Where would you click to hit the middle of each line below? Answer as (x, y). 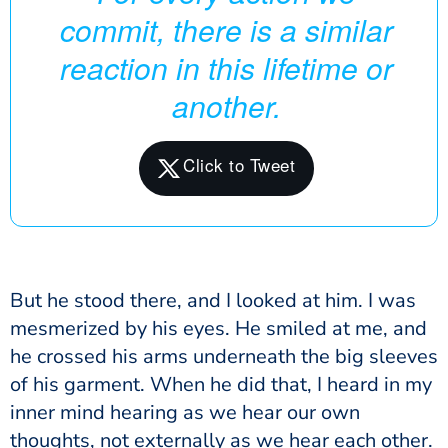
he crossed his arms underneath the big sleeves (224, 356)
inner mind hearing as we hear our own (185, 412)
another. (226, 105)
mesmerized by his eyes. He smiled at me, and (218, 328)
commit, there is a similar (226, 29)
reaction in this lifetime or (226, 67)
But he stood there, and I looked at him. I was (213, 300)
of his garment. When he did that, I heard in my (221, 384)
